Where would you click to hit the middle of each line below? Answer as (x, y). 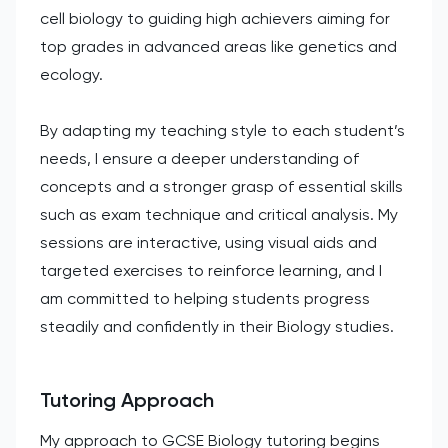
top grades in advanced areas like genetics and (218, 46)
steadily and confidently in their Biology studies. (217, 326)
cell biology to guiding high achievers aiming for (215, 18)
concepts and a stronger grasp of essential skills (221, 186)
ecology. (71, 74)
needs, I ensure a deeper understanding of (199, 158)
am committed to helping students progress (205, 298)
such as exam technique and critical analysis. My (219, 214)
